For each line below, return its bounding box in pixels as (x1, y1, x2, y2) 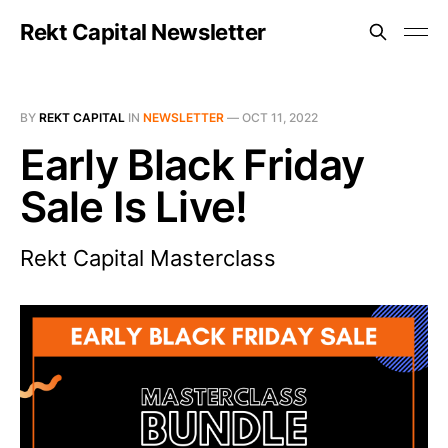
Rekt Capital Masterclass (20, 245, 276, 271)
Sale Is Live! (20, 181, 248, 232)
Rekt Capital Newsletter (20, 19, 266, 45)
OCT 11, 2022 (242, 110, 318, 125)
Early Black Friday (20, 139, 364, 190)
